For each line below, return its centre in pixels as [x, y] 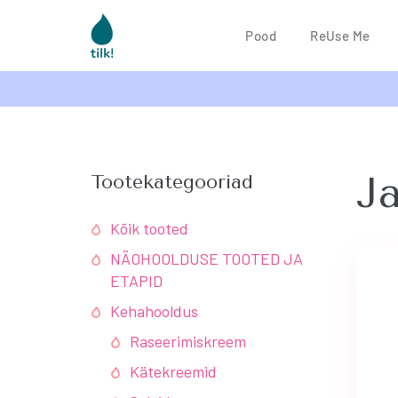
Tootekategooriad [172, 182]
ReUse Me [340, 36]
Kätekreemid [173, 371]
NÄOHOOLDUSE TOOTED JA [207, 259]
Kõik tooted [149, 228]
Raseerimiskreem [188, 341]
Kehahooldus [154, 311]
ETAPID [136, 281]
